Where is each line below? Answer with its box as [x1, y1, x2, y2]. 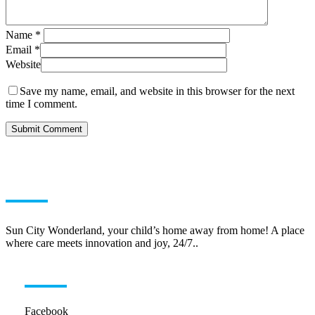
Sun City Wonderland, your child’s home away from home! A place [6, 224, 304, 237]
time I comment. [6, 98, 77, 110]
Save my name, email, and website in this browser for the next [20, 85, 295, 98]
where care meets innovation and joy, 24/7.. [6, 237, 198, 250]
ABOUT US [6, 176, 93, 192]
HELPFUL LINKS [24, 261, 164, 277]
